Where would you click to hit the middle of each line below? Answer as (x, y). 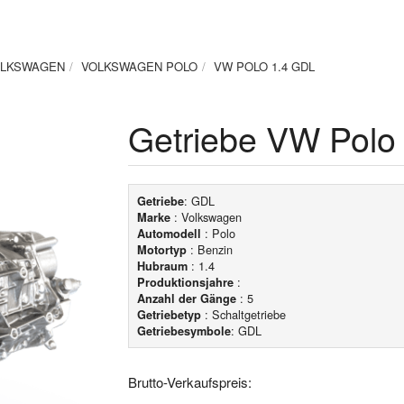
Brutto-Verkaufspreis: (189, 381)
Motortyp (161, 250)
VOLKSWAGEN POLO (139, 66)
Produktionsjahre (185, 282)
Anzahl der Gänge (186, 298)
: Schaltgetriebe (243, 314)
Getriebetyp (169, 315)
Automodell (169, 234)
